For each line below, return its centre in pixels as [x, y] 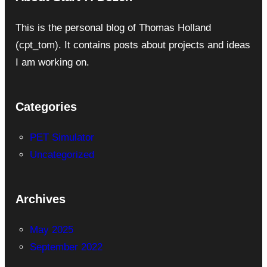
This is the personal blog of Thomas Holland [113, 27]
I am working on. [52, 62]
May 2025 [51, 229]
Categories [46, 106]
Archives [40, 199]
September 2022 [66, 247]
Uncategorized [62, 154]
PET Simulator [62, 137]
